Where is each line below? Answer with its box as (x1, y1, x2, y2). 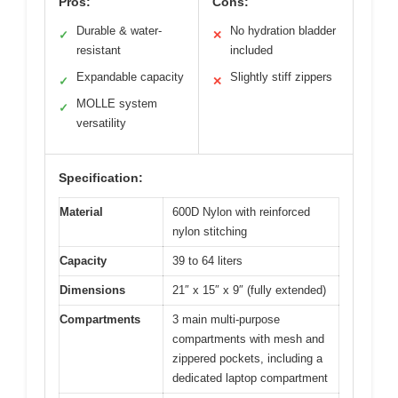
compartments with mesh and (172, 331, 324, 346)
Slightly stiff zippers (230, 69, 332, 84)
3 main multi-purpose (172, 312, 280, 326)
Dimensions (60, 283, 125, 297)
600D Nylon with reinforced (172, 204, 310, 219)
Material (60, 204, 103, 219)
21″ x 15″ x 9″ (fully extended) (172, 283, 326, 297)
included (230, 43, 273, 57)
